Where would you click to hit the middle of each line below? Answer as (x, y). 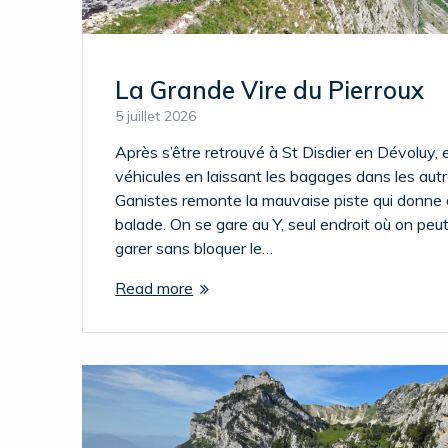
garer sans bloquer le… (194, 248)
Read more (154, 288)
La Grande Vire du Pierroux (270, 90)
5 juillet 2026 (156, 116)
